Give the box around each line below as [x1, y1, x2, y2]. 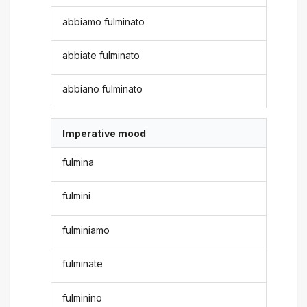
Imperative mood [62, 127, 147, 139]
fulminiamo [62, 223, 110, 236]
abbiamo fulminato [62, 15, 145, 27]
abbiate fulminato [62, 49, 140, 61]
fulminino [62, 291, 103, 304]
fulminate [62, 258, 103, 270]
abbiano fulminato [62, 83, 143, 95]
